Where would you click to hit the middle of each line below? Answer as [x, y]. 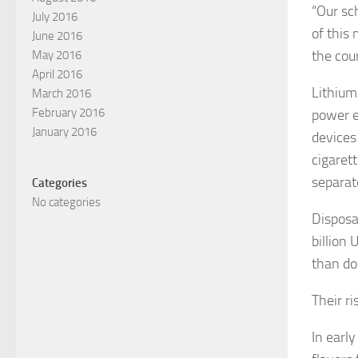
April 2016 [57, 74]
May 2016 [57, 55]
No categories [66, 202]
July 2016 [55, 16]
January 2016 [64, 131]
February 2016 [68, 112]
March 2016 [62, 93]
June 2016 [57, 36]
